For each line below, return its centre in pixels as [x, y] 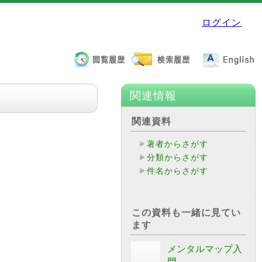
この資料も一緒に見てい [186, 212]
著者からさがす [178, 144]
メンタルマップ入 [205, 249]
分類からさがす [178, 157]
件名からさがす [178, 170]
